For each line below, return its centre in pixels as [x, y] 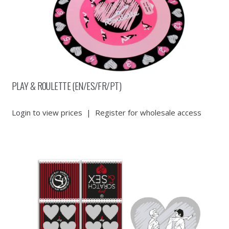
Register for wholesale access [148, 113]
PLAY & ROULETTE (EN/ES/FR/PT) [66, 86]
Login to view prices [47, 113]
